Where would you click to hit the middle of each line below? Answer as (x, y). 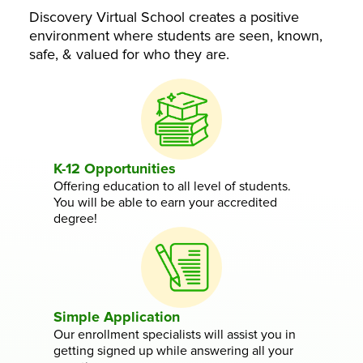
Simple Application (117, 316)
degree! (76, 218)
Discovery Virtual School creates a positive (164, 17)
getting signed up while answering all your (174, 350)
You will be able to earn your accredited (166, 202)
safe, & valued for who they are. (129, 54)
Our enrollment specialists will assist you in (175, 334)
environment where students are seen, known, (176, 35)
